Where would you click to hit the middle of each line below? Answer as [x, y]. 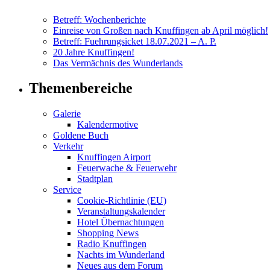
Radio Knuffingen [112, 244]
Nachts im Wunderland [121, 255]
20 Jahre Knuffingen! [94, 52]
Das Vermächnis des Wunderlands [118, 63]
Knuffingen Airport [114, 157]
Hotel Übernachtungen [121, 222]
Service [67, 190]
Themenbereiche [81, 88]
